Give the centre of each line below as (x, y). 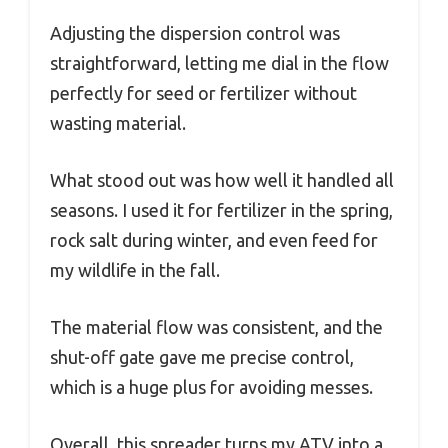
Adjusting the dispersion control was (195, 32)
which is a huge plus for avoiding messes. (211, 386)
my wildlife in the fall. (135, 269)
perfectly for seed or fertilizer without (203, 92)
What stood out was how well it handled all (222, 179)
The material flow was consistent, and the (216, 326)
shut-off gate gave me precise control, (202, 356)
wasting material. (118, 122)
